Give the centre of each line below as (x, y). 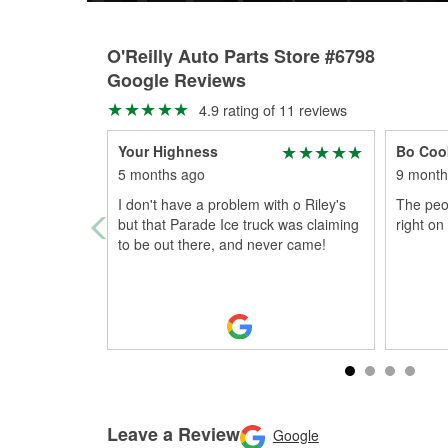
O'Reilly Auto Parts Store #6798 (241, 56)
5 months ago (161, 174)
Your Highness (168, 151)
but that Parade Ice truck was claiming (238, 224)
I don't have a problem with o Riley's (232, 204)
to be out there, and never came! (222, 244)
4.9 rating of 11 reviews (270, 109)
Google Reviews (176, 80)
